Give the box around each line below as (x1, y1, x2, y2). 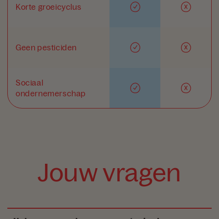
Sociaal (16, 78, 44, 87)
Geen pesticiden (16, 43, 77, 52)
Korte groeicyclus (16, 2, 82, 12)
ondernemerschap (16, 89, 86, 98)
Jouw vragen (38, 159, 181, 187)
